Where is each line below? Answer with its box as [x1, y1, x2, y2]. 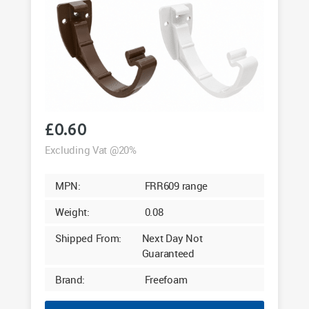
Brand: [54, 272, 86, 287]
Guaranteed [141, 246, 195, 261]
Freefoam [144, 272, 188, 287]
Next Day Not [141, 231, 203, 246]
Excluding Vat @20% [44, 143, 137, 157]
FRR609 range [144, 179, 208, 193]
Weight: [54, 205, 90, 219]
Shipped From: [54, 231, 122, 246]
